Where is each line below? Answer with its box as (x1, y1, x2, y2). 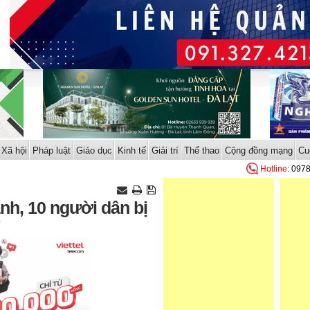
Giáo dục (75, 145, 112, 156)
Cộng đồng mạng (224, 145, 293, 156)
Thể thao (183, 145, 219, 156)
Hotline (260, 164, 287, 174)
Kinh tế (117, 145, 146, 156)
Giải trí (151, 145, 179, 156)
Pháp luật (32, 145, 71, 156)
